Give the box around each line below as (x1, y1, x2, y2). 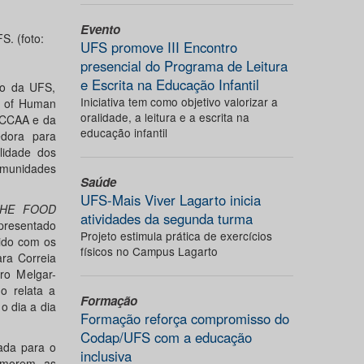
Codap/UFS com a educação (80, 327, 252, 347)
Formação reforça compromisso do (80, 309, 289, 328)
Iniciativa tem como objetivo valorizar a (80, 93, 278, 110)
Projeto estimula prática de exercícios (80, 227, 272, 244)
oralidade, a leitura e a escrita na (80, 109, 249, 125)
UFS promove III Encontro (80, 37, 237, 57)
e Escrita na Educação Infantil (80, 75, 259, 94)
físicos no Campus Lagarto (80, 243, 218, 259)
